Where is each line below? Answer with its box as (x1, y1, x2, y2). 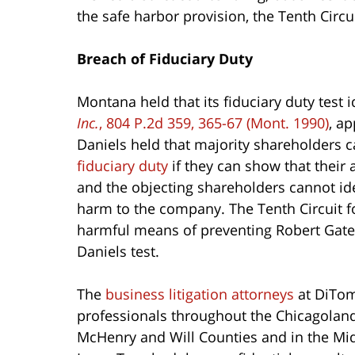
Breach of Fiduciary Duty (77, 48, 253, 68)
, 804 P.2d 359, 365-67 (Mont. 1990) (99, 113, 329, 132)
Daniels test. (77, 241, 159, 261)
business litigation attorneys (105, 284, 294, 303)
